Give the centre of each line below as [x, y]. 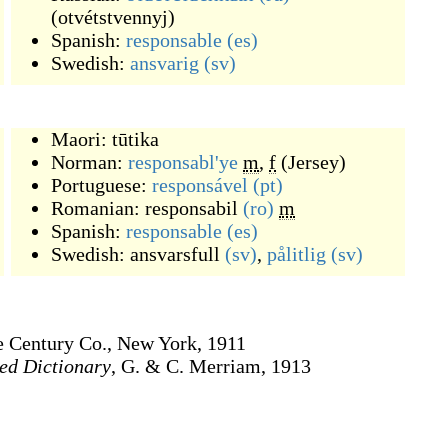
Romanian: [98, 208]
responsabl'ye [183, 162]
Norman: [89, 162]
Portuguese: [101, 185]
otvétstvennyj [113, 17]
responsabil [191, 208]
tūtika [135, 139]
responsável [200, 185]
